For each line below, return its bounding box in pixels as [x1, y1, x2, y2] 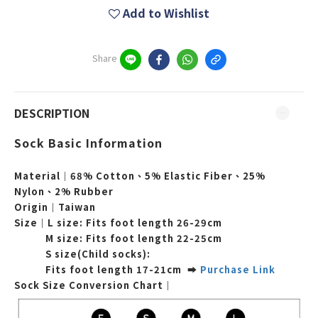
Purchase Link [200, 263, 275, 276]
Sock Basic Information [14, 134, 163, 151]
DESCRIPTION [14, 104, 89, 121]
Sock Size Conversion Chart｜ [14, 278, 173, 292]
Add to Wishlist [123, 4, 209, 21]
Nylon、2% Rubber [14, 185, 114, 198]
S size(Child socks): [45, 247, 150, 261]
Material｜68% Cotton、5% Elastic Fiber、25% [14, 169, 265, 182]
